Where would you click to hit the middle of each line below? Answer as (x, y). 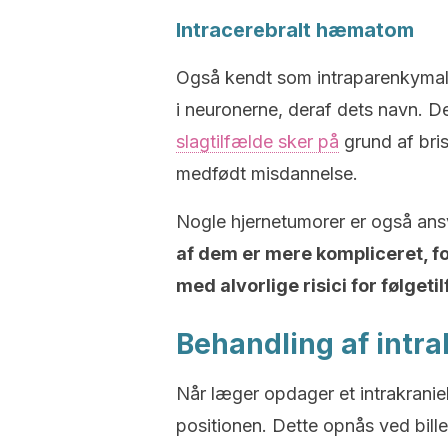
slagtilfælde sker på (257, 141)
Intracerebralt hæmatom (295, 30)
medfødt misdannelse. (267, 173)
